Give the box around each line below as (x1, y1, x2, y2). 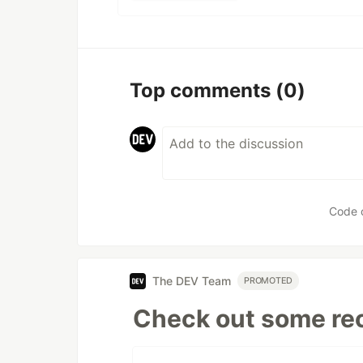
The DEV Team (152, 274, 231, 288)
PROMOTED (244, 275, 293, 287)
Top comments (130, 78, 275, 102)
